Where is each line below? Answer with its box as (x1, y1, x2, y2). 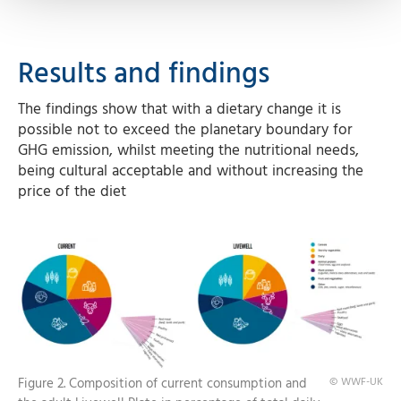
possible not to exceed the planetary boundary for (18, 117, 353, 142)
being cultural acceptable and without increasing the (18, 158, 363, 183)
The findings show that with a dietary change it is (18, 97, 341, 122)
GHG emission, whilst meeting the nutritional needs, (18, 138, 359, 163)
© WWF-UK (329, 373, 383, 391)
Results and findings (18, 50, 269, 97)
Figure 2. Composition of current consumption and (18, 372, 307, 396)
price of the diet (18, 179, 126, 204)
